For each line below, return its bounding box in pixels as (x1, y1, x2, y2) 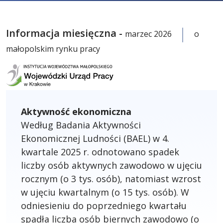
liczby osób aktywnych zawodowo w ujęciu (21, 159, 202, 171)
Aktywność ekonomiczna (21, 106, 131, 117)
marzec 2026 (125, 28, 172, 39)
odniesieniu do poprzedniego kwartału (21, 200, 187, 212)
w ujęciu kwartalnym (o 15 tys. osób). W (21, 186, 189, 198)
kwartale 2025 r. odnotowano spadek (21, 146, 179, 158)
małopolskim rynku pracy (6, 43, 100, 54)
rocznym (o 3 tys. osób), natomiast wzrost (21, 173, 201, 185)
